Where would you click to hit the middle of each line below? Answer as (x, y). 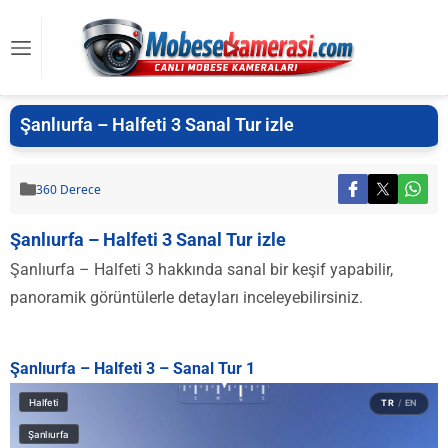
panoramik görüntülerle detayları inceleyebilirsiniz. (186, 297)
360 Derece (68, 189)
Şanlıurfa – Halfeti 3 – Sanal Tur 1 (132, 368)
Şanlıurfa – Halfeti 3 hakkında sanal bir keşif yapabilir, (201, 269)
